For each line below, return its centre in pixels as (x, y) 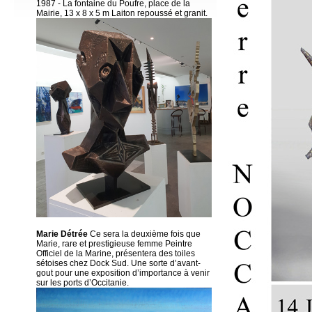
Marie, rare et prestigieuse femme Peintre (114, 244)
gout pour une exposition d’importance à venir (123, 273)
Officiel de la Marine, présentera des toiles (116, 253)
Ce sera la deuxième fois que (144, 234)
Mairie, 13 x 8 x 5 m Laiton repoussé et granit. (122, 13)
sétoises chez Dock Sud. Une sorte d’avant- (118, 263)
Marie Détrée (62, 234)
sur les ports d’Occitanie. (83, 283)
